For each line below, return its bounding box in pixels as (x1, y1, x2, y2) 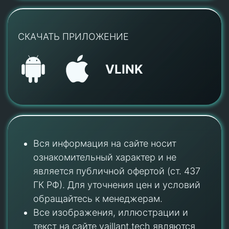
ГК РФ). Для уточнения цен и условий (33, 179, 200, 191)
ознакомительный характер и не (33, 152, 176, 163)
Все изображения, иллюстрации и (33, 207, 188, 218)
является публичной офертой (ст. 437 (33, 166, 200, 177)
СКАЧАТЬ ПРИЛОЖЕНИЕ (18, 31, 129, 42)
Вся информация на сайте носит (33, 138, 176, 149)
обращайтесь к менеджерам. (33, 193, 163, 204)
